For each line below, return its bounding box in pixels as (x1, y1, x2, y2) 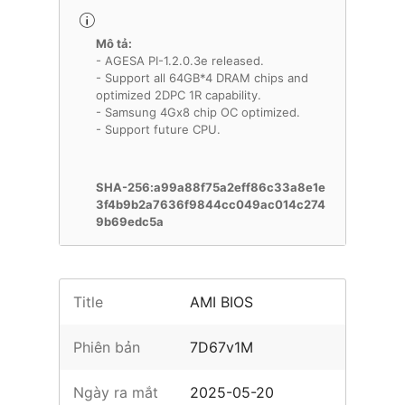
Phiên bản (73, 338, 140, 356)
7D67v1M (190, 338, 254, 356)
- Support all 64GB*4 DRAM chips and (96, 71, 308, 85)
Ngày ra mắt (73, 383, 158, 401)
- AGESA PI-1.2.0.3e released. (96, 53, 264, 68)
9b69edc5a (96, 214, 164, 229)
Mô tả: (96, 36, 132, 51)
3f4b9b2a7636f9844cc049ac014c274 (96, 197, 325, 212)
